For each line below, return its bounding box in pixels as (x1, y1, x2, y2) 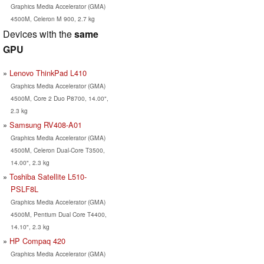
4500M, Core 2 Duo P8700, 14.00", (10, 93, 108, 103)
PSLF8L (10, 183, 38, 194)
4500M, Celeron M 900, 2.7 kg (10, 14, 95, 23)
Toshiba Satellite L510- (9, 170, 87, 182)
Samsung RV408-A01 (9, 118, 82, 130)
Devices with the (3, 27, 74, 41)
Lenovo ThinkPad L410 (9, 67, 87, 78)
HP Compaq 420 (9, 235, 65, 246)
